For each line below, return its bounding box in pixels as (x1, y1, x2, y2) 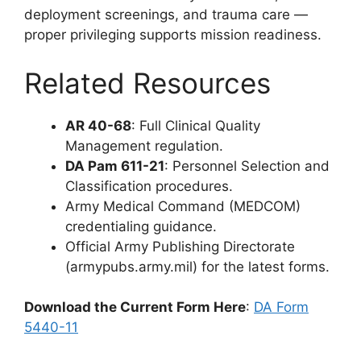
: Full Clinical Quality (131, 117, 260, 134)
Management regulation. (65, 137, 223, 154)
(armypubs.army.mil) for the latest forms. (65, 258, 330, 275)
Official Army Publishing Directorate (65, 238, 295, 255)
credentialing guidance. (65, 218, 217, 234)
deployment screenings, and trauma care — (24, 6, 308, 23)
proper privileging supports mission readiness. (24, 27, 322, 43)
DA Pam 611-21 (65, 157, 164, 174)
